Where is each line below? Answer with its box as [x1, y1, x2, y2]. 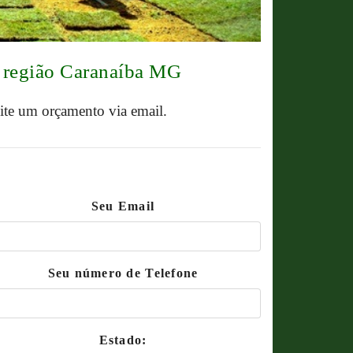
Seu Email [91, 199, 155, 213]
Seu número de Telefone [47, 266, 199, 280]
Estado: [98, 333, 147, 347]
